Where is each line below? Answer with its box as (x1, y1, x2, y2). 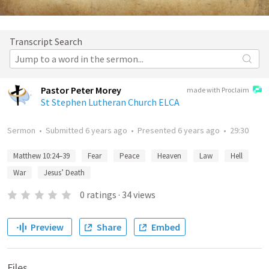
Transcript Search (10, 35, 82, 47)
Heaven (157, 151, 181, 161)
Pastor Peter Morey (41, 84, 121, 96)
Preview (30, 221, 64, 233)
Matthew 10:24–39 (13, 151, 70, 161)
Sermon (7, 125, 35, 136)
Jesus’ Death (44, 168, 85, 178)
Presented (138, 125, 178, 136)
